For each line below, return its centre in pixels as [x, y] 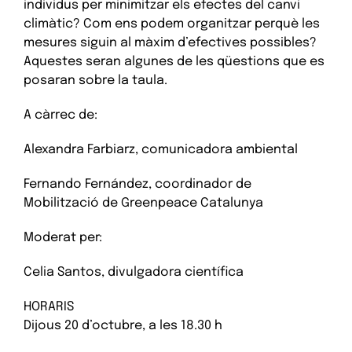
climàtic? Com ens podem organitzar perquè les [172, 24]
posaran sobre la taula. [95, 81]
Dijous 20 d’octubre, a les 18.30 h [123, 326]
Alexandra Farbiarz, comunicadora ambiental [161, 150]
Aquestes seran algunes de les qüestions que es [174, 62]
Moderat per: [63, 238]
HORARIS [49, 307]
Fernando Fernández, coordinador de [137, 185]
